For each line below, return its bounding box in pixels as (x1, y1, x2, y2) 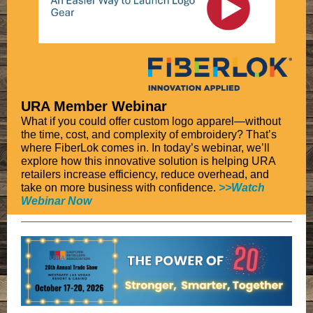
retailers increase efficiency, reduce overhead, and (21, 168, 269, 180)
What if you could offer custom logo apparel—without (21, 115, 281, 127)
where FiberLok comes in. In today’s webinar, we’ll (21, 142, 270, 154)
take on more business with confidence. (21, 182, 216, 194)
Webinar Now (21, 195, 92, 207)
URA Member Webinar (21, 99, 167, 114)
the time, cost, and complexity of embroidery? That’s (21, 129, 277, 140)
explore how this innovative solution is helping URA (21, 155, 275, 167)
